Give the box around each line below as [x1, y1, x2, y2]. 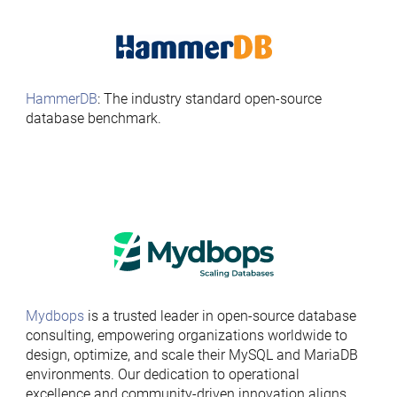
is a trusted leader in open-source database [83, 307, 356, 324]
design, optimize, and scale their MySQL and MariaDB [25, 346, 358, 363]
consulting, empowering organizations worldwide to [25, 327, 347, 344]
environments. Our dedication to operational [25, 366, 300, 383]
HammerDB [25, 90, 97, 107]
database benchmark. [25, 110, 161, 127]
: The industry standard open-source [97, 90, 322, 107]
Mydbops [25, 307, 84, 324]
